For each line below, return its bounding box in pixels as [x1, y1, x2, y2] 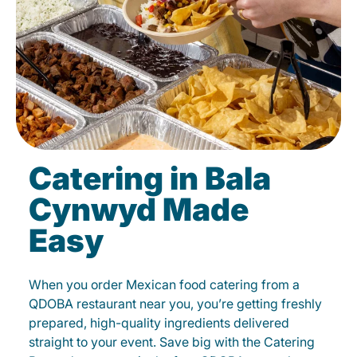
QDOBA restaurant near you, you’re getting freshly [29, 296, 322, 312]
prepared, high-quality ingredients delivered [29, 315, 289, 331]
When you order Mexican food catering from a [29, 277, 300, 293]
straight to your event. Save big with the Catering [29, 334, 315, 351]
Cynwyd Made [29, 190, 249, 229]
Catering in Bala [29, 159, 271, 198]
